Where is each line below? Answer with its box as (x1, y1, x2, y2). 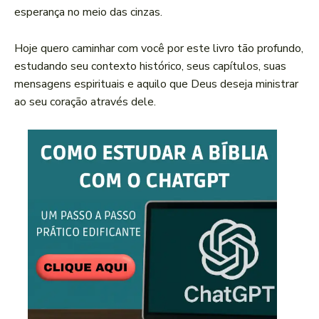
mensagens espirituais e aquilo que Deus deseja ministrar (14, 76, 298, 93)
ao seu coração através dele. (14, 94, 156, 110)
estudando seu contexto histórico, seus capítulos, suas (14, 58, 286, 75)
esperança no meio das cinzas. (14, 4, 162, 21)
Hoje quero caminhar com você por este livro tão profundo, (14, 41, 303, 57)
